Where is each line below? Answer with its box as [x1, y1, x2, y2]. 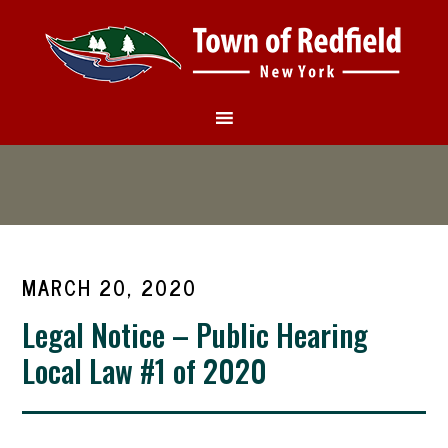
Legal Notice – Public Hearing [22, 312, 369, 357]
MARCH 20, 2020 [22, 271, 198, 304]
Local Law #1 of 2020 [22, 348, 268, 393]
